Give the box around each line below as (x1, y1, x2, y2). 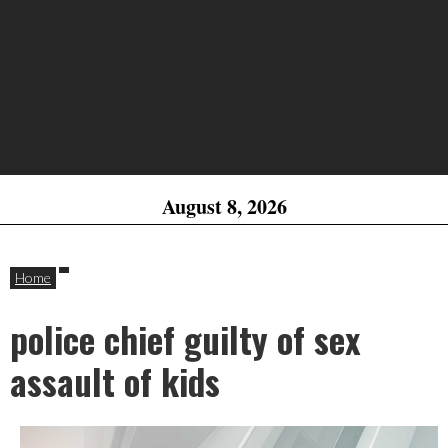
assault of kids (10, 354, 220, 407)
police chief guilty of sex (10, 312, 360, 365)
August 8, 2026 (161, 191, 287, 221)
